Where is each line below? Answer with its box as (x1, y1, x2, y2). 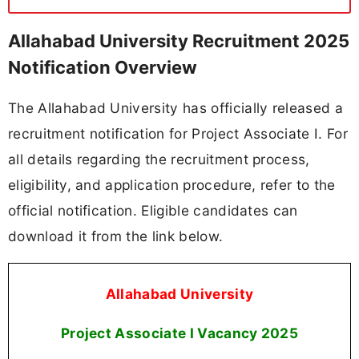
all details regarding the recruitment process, (8, 150, 310, 167)
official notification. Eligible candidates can (8, 201, 298, 219)
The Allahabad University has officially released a (8, 99, 344, 116)
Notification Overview (8, 57, 197, 79)
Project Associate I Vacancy (60, 325, 258, 342)
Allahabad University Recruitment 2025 (8, 30, 349, 52)
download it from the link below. (8, 227, 224, 244)
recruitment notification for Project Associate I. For (8, 124, 348, 142)
